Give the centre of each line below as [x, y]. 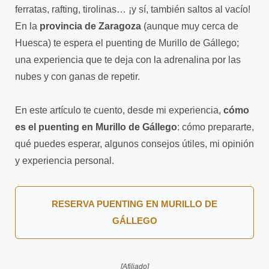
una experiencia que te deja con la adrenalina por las [128, 60]
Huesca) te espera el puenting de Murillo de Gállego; [127, 43]
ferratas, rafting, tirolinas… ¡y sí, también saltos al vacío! [133, 9]
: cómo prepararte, [216, 127]
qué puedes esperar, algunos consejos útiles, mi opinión [134, 144]
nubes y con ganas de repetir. [77, 77]
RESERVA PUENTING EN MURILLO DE [134, 204]
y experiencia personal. [65, 161]
